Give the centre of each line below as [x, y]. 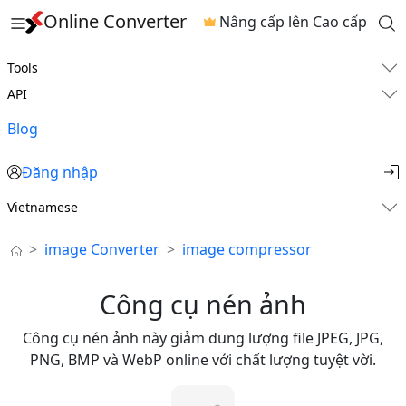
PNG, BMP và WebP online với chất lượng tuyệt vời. [203, 360]
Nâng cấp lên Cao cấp [293, 22]
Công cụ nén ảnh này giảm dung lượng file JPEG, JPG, [203, 338]
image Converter [102, 249]
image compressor [247, 249]
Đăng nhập [60, 172]
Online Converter [115, 21]
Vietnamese [43, 207]
